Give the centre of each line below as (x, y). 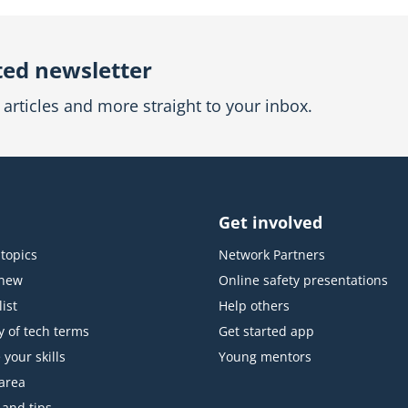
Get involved (270, 223)
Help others (254, 306)
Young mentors (265, 357)
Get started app (266, 331)
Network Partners (272, 255)
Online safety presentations (303, 280)
